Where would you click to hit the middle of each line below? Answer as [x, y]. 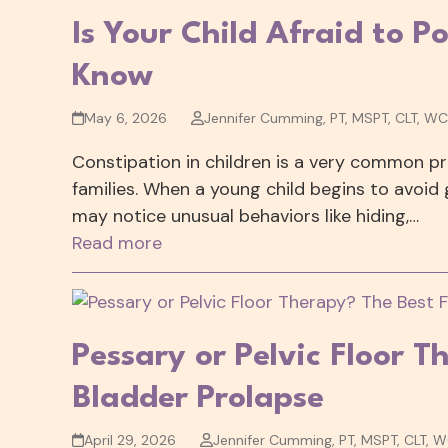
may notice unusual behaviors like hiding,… [245, 215]
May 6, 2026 [126, 117]
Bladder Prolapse [198, 398]
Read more [117, 242]
